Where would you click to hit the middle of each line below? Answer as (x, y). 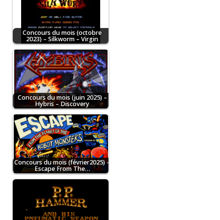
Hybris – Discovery (62, 104)
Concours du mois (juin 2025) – (62, 98)
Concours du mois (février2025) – (62, 163)
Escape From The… (62, 169)
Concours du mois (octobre (62, 33)
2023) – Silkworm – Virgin (62, 39)
